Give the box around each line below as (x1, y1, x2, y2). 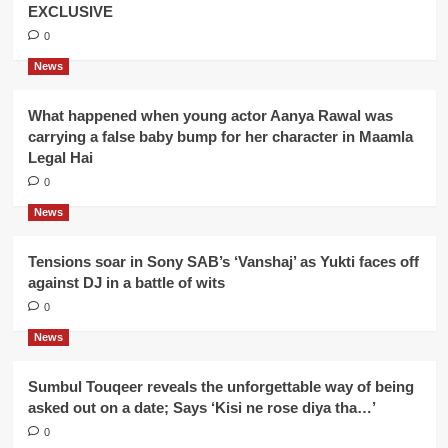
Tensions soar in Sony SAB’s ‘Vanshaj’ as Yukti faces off (27, 253, 419, 270)
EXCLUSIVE (27, 3, 113, 20)
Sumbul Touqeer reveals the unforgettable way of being (27, 378, 414, 395)
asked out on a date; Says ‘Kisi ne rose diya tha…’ (27, 399, 376, 416)
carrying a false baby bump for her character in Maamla (27, 128, 413, 145)
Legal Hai (27, 149, 93, 166)
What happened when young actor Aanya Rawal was (27, 107, 393, 124)
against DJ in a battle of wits (27, 274, 225, 291)
